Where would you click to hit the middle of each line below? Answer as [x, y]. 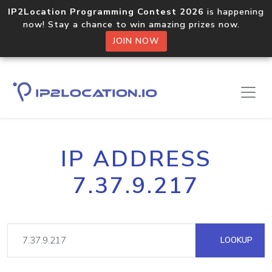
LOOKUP [235, 240]
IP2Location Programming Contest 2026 [106, 12]
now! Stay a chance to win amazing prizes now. [136, 24]
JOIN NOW [136, 41]
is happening [234, 12]
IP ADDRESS [136, 159]
